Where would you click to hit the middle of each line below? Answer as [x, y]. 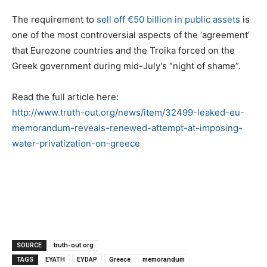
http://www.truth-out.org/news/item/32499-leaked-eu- [128, 112]
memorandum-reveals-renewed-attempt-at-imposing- [127, 128]
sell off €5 [118, 19]
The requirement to [54, 19]
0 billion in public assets [190, 19]
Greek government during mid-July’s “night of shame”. [126, 66]
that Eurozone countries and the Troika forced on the [123, 50]
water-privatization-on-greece [76, 143]
